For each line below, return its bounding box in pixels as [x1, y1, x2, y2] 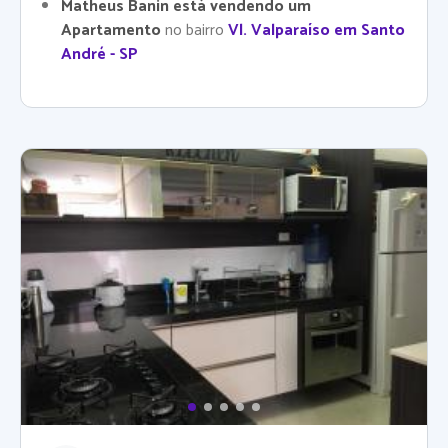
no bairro [165, 17, 228, 44]
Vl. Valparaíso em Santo [228, 17, 405, 44]
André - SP [61, 41, 138, 68]
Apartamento [61, 17, 165, 44]
